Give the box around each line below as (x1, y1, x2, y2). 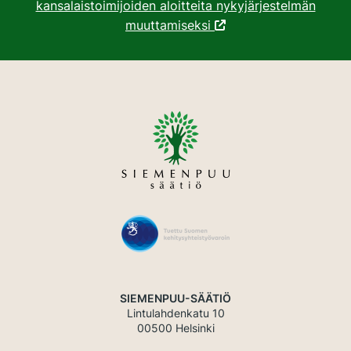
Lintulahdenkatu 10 (126, 306, 225, 320)
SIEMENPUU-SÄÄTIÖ (120, 291, 231, 305)
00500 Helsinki (136, 320, 215, 335)
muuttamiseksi (125, 16, 215, 33)
